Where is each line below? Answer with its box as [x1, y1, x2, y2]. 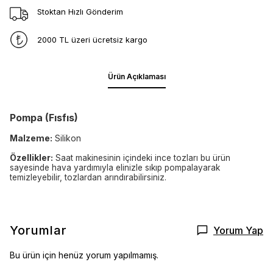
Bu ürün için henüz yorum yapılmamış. [10, 250, 158, 260]
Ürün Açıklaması [107, 72, 166, 81]
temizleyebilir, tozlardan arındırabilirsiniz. [10, 172, 166, 182]
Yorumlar [10, 223, 67, 238]
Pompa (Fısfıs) [10, 112, 78, 124]
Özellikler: [10, 152, 53, 163]
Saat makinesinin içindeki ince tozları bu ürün [53, 153, 230, 163]
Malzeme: [10, 133, 52, 143]
